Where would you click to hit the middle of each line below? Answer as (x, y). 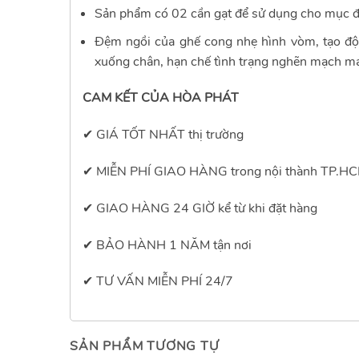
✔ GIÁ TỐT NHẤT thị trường (163, 135)
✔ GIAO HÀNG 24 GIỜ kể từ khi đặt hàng (200, 208)
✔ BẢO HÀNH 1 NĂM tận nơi (167, 245)
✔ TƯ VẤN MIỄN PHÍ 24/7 (158, 282)
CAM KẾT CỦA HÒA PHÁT (161, 98)
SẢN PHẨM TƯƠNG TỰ (145, 347)
